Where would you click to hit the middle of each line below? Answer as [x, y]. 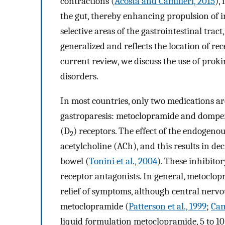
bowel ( [75, 161]
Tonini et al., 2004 [123, 161]
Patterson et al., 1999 [167, 207]
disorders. [79, 77]
